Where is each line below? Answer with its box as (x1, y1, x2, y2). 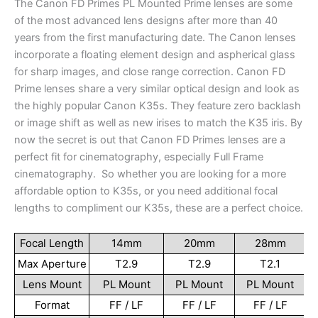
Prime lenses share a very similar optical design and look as (14, 82, 300, 96)
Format (34, 298, 70, 312)
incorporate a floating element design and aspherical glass (14, 48, 295, 62)
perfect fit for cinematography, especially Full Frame (14, 150, 263, 164)
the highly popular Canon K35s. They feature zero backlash (14, 99, 301, 113)
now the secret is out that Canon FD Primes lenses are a (14, 133, 285, 147)
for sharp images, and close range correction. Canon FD (14, 65, 285, 79)
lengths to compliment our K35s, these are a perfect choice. (14, 202, 303, 215)
